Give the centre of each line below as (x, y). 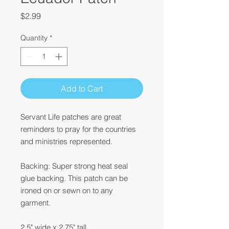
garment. (36, 203)
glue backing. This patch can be (74, 178)
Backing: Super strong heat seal (74, 166)
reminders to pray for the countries (78, 129)
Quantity (34, 38)
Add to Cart (82, 88)
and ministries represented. (67, 141)
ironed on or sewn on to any (67, 190)
